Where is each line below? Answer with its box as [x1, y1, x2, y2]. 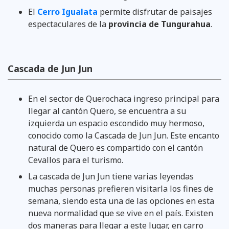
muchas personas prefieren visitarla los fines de [28, 182, 213, 194]
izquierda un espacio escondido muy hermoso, [28, 117, 204, 129]
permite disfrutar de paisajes [100, 6, 212, 17]
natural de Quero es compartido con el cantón [28, 142, 203, 153]
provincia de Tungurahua [108, 18, 211, 30]
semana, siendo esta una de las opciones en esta [28, 195, 214, 207]
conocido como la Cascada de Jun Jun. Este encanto [28, 129, 219, 141]
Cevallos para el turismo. [28, 154, 123, 166]
